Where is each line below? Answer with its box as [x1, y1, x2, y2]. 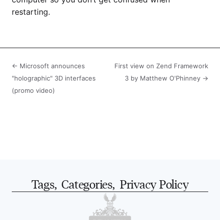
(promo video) [12, 86, 55, 94]
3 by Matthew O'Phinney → [125, 74, 208, 82]
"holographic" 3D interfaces [12, 74, 96, 82]
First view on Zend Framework [114, 61, 208, 70]
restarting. [12, 6, 50, 17]
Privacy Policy [119, 175, 189, 191]
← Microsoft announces [12, 61, 85, 70]
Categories [61, 175, 112, 191]
